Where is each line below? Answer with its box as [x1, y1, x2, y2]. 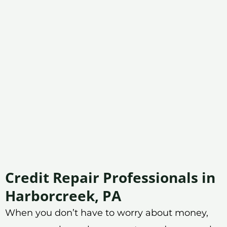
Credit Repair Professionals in [5, 167, 215, 187]
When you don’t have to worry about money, [5, 207, 208, 218]
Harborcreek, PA [5, 185, 121, 205]
